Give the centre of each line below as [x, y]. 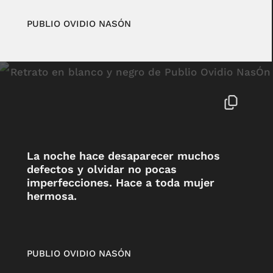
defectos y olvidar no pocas [101, 169]
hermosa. [51, 196]
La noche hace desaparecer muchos [123, 156]
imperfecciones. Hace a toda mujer [120, 183]
